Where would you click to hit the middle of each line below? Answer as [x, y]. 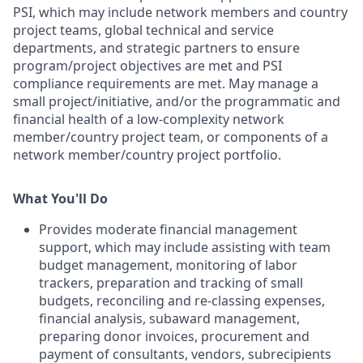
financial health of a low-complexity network [149, 120]
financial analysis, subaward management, [169, 319]
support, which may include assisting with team [185, 248]
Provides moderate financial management [168, 230]
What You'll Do [60, 199]
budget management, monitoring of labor [168, 265]
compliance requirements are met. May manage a [166, 84]
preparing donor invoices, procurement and [174, 337]
